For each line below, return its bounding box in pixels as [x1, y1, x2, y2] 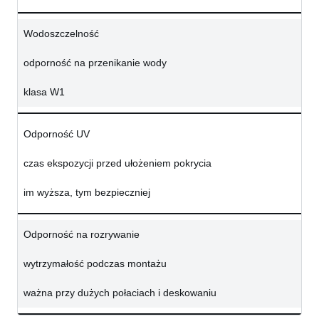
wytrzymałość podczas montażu [23, 258, 167, 270]
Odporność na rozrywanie [23, 229, 140, 241]
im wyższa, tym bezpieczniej [23, 187, 150, 199]
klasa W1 [23, 86, 65, 98]
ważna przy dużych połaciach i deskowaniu [23, 287, 216, 299]
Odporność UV [23, 128, 90, 140]
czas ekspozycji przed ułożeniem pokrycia [23, 157, 211, 169]
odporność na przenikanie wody [23, 57, 167, 69]
